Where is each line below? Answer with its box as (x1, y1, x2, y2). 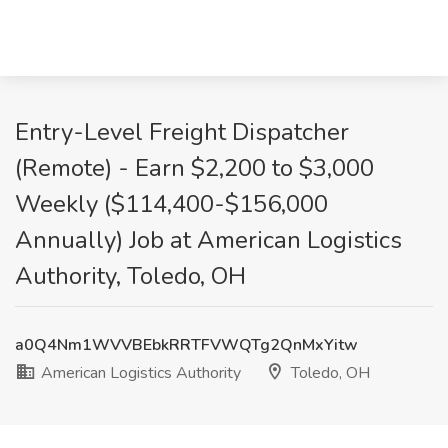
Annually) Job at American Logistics (15, 224, 402, 256)
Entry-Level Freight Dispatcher (15, 116, 349, 148)
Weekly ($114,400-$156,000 (15, 188, 328, 220)
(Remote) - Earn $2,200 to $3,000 (15, 152, 374, 184)
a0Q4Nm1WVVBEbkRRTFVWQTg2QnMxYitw (15, 334, 358, 356)
